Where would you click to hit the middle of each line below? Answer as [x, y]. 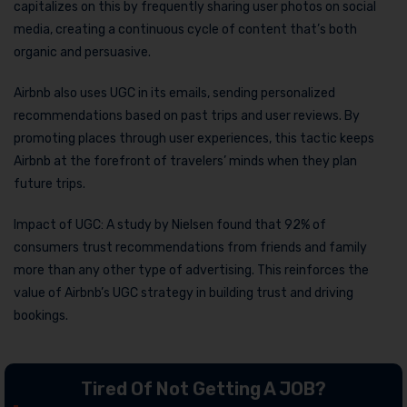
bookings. [41, 315]
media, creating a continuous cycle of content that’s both [185, 29]
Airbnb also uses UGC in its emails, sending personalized [174, 93]
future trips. [50, 184]
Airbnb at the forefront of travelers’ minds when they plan [185, 161]
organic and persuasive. [82, 52]
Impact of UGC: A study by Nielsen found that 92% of [170, 224]
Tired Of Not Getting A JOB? [203, 388]
